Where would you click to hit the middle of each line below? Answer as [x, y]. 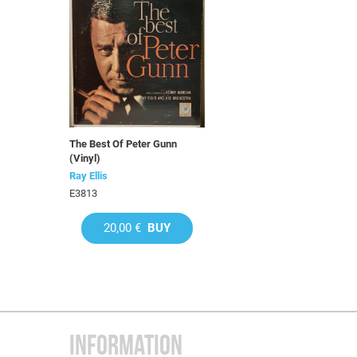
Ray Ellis [88, 176]
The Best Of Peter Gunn [123, 144]
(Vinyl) [85, 158]
